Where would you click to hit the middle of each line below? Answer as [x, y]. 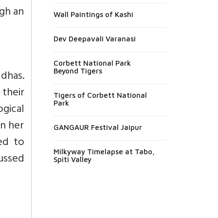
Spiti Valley [72, 159]
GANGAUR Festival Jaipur [98, 127]
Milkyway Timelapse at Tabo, [104, 151]
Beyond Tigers [78, 71]
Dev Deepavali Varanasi [94, 38]
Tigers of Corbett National [100, 95]
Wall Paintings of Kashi [93, 14]
